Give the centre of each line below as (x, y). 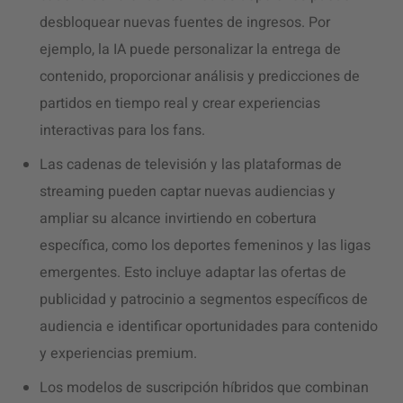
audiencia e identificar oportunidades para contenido (209, 327)
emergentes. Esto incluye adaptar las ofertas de (193, 273)
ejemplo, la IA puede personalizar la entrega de (190, 49)
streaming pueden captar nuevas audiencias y (188, 192)
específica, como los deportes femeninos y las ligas (205, 246)
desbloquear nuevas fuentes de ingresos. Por (185, 22)
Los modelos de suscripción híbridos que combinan (204, 388)
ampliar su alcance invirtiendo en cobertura (178, 219)
